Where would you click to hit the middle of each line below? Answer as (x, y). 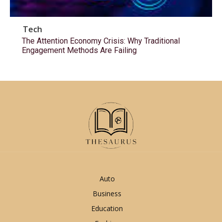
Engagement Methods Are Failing (79, 50)
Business (107, 194)
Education (107, 209)
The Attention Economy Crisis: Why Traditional (101, 41)
